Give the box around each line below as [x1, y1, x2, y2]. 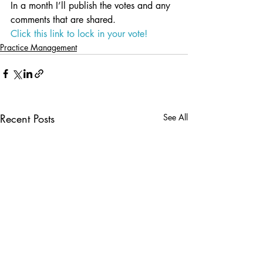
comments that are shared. [11, 13, 116, 26]
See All [163, 111, 188, 123]
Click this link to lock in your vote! [11, 27, 147, 40]
